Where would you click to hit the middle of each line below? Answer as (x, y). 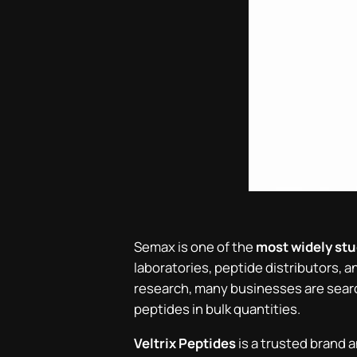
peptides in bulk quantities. (217, 309)
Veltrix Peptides (185, 343)
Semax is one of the (195, 247)
